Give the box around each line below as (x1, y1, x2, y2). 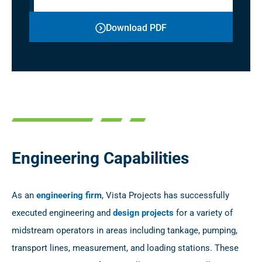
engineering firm (36, 189, 102, 201)
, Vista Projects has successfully (102, 189, 229, 201)
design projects (113, 207, 174, 218)
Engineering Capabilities (12, 148, 189, 168)
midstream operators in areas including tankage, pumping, (12, 225, 237, 236)
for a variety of (174, 207, 233, 218)
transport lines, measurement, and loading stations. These (12, 242, 239, 253)
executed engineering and (12, 207, 113, 218)
